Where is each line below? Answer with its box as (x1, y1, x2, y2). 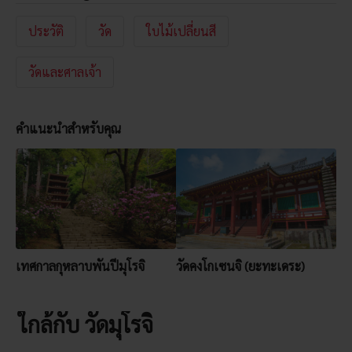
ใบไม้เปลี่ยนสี (145, 23, 216, 40)
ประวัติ (27, 23, 64, 40)
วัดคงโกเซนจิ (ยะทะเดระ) (176, 258, 305, 275)
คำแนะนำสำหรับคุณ (15, 120, 121, 137)
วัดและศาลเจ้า (27, 64, 101, 81)
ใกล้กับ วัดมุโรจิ (18, 310, 153, 339)
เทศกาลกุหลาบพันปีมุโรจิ (15, 258, 145, 275)
